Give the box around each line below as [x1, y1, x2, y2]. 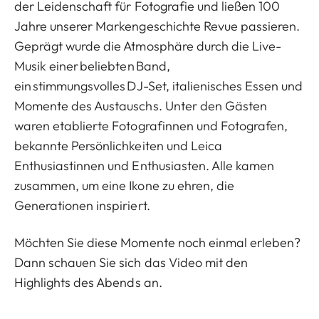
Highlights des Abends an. [14, 274, 162, 291]
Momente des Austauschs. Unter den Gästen [14, 98, 267, 115]
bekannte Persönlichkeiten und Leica [14, 137, 222, 155]
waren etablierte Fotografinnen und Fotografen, [14, 117, 288, 135]
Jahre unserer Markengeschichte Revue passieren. [14, 18, 300, 35]
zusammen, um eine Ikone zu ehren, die [14, 177, 234, 194]
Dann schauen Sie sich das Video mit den [14, 254, 248, 271]
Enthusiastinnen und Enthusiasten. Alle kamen [14, 157, 275, 174]
